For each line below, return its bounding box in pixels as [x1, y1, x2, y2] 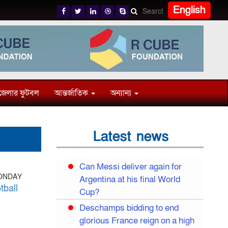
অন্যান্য [110, 87, 133, 99]
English [173, 4, 206, 17]
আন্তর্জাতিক [54, 87, 90, 99]
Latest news [93, 127, 169, 146]
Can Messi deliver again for [79, 161, 182, 173]
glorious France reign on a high [79, 215, 194, 226]
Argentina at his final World [79, 174, 180, 185]
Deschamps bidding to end [79, 202, 179, 214]
